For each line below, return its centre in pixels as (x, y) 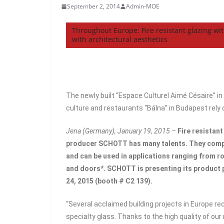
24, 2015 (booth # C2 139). (109, 181)
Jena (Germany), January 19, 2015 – (121, 131)
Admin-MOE (143, 6)
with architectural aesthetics (120, 39)
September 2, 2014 (93, 6)
